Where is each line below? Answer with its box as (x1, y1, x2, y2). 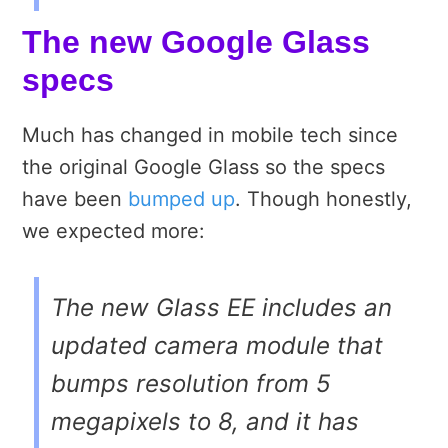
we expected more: (22, 219, 205, 244)
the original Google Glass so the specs (22, 155, 385, 180)
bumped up (128, 187, 235, 212)
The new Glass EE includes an (51, 293, 392, 323)
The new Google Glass (22, 24, 370, 61)
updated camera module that (51, 331, 383, 361)
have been (22, 187, 128, 212)
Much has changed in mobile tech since (22, 123, 398, 148)
